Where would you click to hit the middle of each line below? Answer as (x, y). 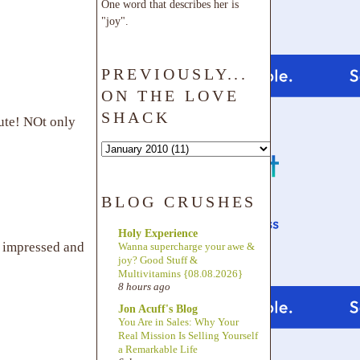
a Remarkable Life (158, 350)
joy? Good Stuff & (158, 260)
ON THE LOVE (170, 95)
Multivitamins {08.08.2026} (180, 273)
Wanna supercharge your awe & (186, 246)
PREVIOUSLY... (175, 74)
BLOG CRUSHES (179, 202)
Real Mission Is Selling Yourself (188, 336)
